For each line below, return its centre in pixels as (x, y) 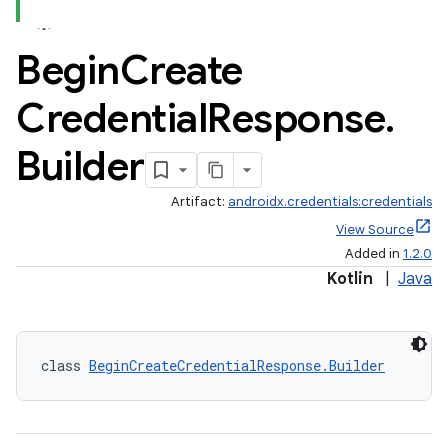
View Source (375, 229)
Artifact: (199, 201)
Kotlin (350, 279)
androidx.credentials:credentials (330, 201)
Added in (374, 253)
